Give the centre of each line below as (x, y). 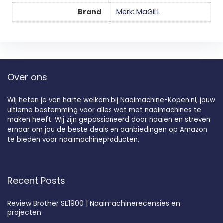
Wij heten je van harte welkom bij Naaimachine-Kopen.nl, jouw (111, 100)
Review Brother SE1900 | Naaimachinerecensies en (94, 203)
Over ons (27, 77)
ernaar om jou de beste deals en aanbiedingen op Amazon (107, 129)
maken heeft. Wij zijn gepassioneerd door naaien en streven (109, 119)
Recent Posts (36, 180)
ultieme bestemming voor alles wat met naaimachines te (104, 110)
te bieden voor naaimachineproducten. (73, 139)
